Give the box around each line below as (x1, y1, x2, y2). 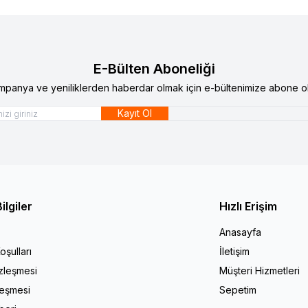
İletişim (219, 245, 250, 257)
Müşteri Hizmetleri (219, 264, 300, 276)
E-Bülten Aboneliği (93, 60, 215, 77)
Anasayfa (219, 225, 262, 238)
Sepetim (219, 283, 257, 296)
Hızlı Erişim (219, 199, 278, 213)
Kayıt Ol (118, 107, 152, 119)
